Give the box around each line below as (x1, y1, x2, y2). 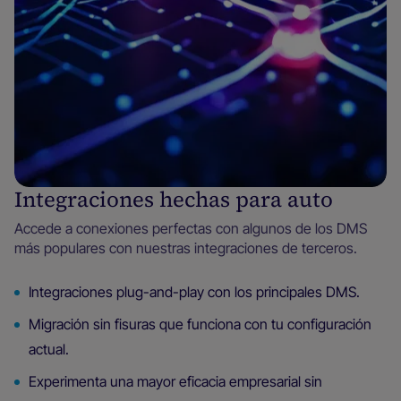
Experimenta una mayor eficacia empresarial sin (29, 372, 322, 391)
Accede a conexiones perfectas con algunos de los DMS (14, 219, 367, 238)
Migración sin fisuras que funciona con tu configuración (29, 315, 371, 334)
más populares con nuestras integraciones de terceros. (14, 239, 357, 258)
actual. (29, 340, 69, 359)
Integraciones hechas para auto (14, 184, 333, 215)
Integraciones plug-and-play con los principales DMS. (29, 283, 360, 302)
